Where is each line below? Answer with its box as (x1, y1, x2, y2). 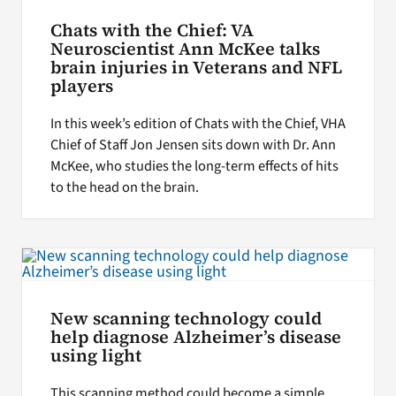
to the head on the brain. (49, 177, 199, 199)
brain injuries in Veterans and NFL (49, 56, 342, 80)
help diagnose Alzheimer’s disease (49, 325, 341, 350)
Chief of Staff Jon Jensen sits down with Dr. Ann (49, 134, 336, 156)
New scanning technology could (49, 307, 322, 331)
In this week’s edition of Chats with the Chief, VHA (49, 113, 346, 135)
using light (49, 344, 141, 369)
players (49, 74, 113, 99)
